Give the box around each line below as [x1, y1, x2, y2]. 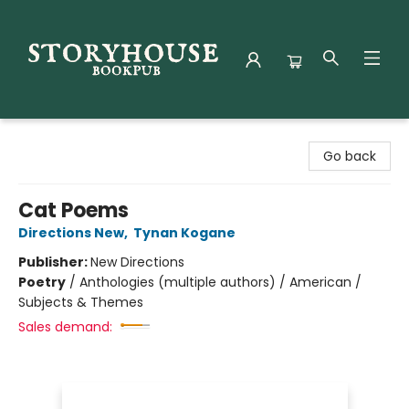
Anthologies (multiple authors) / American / [79, 273, 362, 291]
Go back [323, 147, 376, 165]
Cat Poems [18, 196, 129, 225]
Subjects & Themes [18, 293, 143, 311]
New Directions [90, 253, 184, 271]
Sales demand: [18, 318, 112, 336]
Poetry [18, 273, 66, 291]
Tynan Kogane [133, 224, 236, 242]
